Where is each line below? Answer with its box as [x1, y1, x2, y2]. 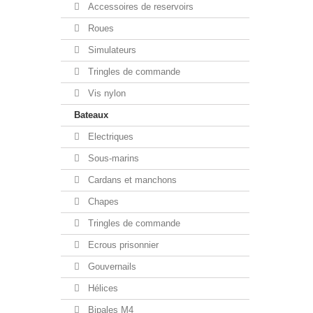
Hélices [85, 283, 118, 293]
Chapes [85, 196, 119, 207]
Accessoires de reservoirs [85, 1, 194, 12]
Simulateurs [85, 45, 136, 55]
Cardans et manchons [85, 175, 177, 185]
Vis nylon [85, 88, 126, 99]
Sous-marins [85, 153, 139, 163]
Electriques [85, 131, 133, 142]
